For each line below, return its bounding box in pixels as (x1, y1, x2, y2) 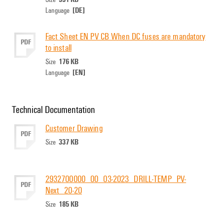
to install (45, 41, 72, 54)
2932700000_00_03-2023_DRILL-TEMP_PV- (45, 173, 186, 185)
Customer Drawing (45, 122, 103, 134)
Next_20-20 (45, 184, 82, 196)
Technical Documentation (12, 102, 95, 115)
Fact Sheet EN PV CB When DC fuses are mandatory (45, 30, 206, 42)
